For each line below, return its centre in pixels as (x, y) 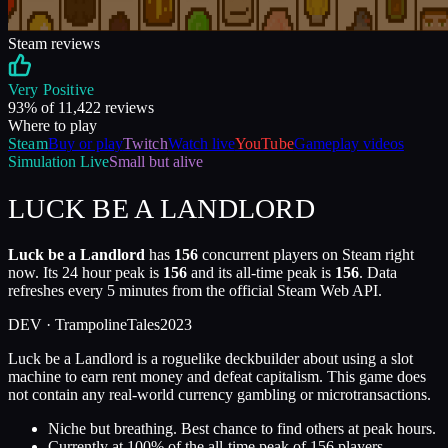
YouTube (264, 143)
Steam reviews (54, 43)
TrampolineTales (107, 325)
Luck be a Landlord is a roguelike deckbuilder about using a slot (210, 359)
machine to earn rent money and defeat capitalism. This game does (217, 377)
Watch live (201, 143)
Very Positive (51, 89)
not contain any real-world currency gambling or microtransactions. (219, 395)
